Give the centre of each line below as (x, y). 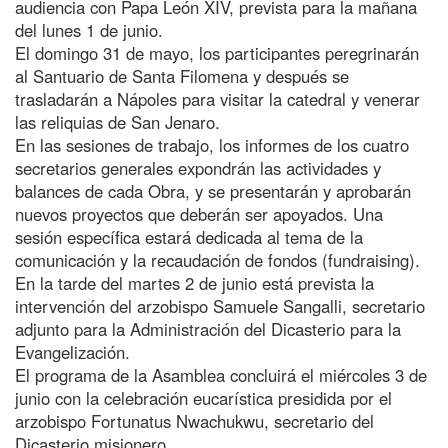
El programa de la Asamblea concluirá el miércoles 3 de (221, 374)
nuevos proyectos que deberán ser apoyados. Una (199, 213)
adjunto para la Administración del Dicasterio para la (208, 328)
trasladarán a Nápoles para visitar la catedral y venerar (217, 98)
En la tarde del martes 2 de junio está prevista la (194, 282)
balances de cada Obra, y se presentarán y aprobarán (213, 190)
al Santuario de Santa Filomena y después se (182, 75)
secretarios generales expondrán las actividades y (198, 167)
